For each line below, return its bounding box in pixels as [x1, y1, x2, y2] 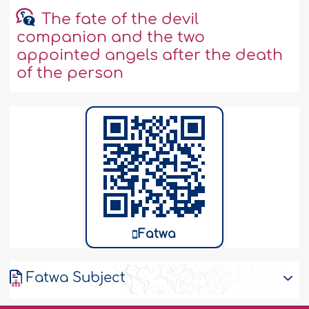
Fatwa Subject [26, 270, 126, 286]
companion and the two [17, 29, 206, 46]
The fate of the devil [41, 11, 199, 28]
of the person [17, 65, 124, 82]
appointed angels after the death [17, 47, 283, 64]
